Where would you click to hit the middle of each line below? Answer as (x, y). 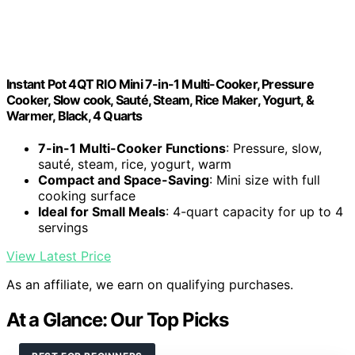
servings (63, 228)
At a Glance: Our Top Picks (117, 320)
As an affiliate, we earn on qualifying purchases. (150, 285)
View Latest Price (59, 256)
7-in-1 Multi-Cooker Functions (132, 149)
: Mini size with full (265, 180)
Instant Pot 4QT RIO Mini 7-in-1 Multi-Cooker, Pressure (160, 84)
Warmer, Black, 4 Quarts (74, 115)
